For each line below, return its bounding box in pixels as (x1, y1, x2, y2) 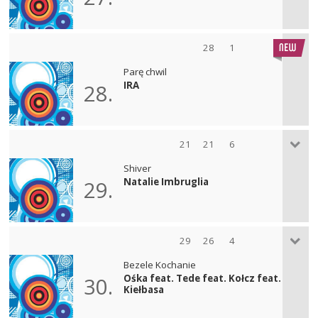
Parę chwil (124, 65, 168, 78)
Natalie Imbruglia (124, 175, 209, 188)
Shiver (124, 161, 152, 175)
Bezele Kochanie (124, 258, 197, 271)
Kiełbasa (124, 283, 165, 296)
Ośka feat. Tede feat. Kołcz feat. (124, 271, 282, 285)
